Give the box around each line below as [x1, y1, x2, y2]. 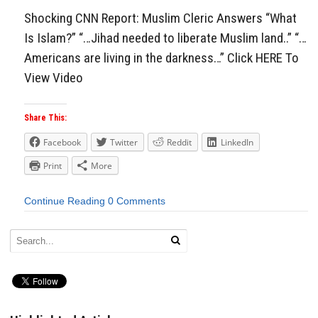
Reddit [167, 136, 192, 149]
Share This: [24, 113, 67, 124]
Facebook [43, 136, 81, 149]
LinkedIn [221, 136, 253, 149]
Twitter [110, 136, 138, 149]
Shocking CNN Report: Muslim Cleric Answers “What [24, 9, 297, 26]
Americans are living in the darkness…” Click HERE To [24, 49, 299, 66]
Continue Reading [24, 195, 105, 207]
